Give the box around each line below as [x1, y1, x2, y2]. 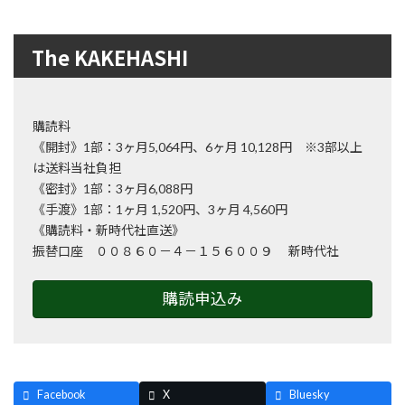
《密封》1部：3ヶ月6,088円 [33, 181, 193, 197]
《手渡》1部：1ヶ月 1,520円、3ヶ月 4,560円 [33, 202, 287, 218]
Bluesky [288, 388, 329, 402]
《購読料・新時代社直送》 [33, 222, 184, 239]
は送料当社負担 [33, 160, 121, 176]
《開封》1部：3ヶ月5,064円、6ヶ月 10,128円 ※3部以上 [33, 139, 363, 155]
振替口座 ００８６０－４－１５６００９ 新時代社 [33, 243, 339, 259]
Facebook [37, 388, 86, 402]
